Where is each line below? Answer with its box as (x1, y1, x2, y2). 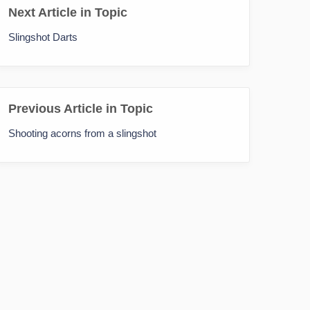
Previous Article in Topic (8, 101, 153, 116)
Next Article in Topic (8, 5, 127, 19)
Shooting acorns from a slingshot (8, 127, 156, 139)
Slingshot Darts (8, 30, 77, 43)
